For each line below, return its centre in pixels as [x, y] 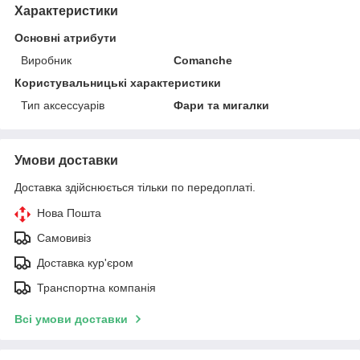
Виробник [46, 60]
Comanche [203, 60]
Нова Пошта [69, 213]
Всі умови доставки [71, 319]
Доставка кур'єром [85, 262]
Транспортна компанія [96, 287]
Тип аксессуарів [63, 105]
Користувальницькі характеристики [118, 82]
